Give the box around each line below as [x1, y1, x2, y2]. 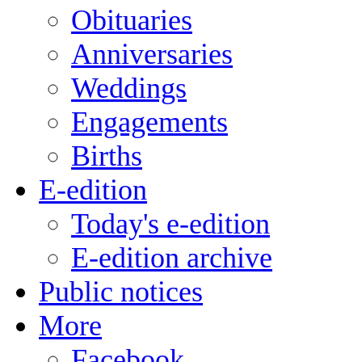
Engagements [71, 105, 228, 138]
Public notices [39, 275, 203, 308]
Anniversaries [71, 37, 233, 70]
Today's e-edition [71, 207, 270, 240]
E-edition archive [71, 241, 272, 274]
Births [71, 139, 142, 172]
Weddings [71, 71, 187, 104]
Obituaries [71, 3, 192, 36]
